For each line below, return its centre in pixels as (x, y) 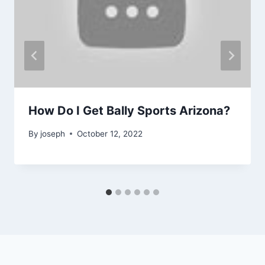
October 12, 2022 (110, 133)
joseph (53, 133)
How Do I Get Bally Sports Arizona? (129, 110)
